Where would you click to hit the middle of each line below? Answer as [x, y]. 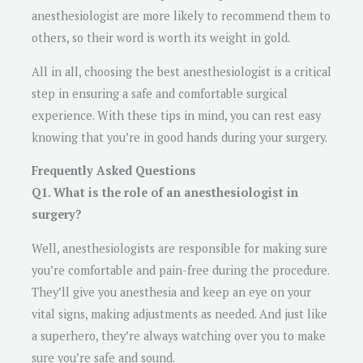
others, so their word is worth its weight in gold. [161, 37]
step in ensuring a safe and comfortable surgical [160, 93]
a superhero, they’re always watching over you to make [179, 335]
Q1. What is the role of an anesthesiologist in [165, 193]
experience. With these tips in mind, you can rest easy [176, 115]
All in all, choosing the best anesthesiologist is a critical [181, 71]
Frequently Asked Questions [114, 171]
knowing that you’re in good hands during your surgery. [179, 137]
